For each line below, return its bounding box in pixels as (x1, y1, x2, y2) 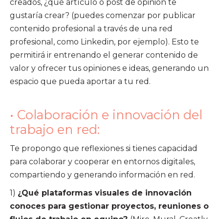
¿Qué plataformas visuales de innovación (18, 188, 192, 197)
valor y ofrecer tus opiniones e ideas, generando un (10, 63, 209, 73)
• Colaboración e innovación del (10, 107, 202, 122)
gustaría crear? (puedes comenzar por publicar (10, 10, 196, 20)
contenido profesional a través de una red (10, 23, 173, 33)
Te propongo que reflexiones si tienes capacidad (10, 143, 197, 153)
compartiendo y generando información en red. (10, 170, 195, 179)
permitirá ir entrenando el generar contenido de (10, 50, 198, 60)
